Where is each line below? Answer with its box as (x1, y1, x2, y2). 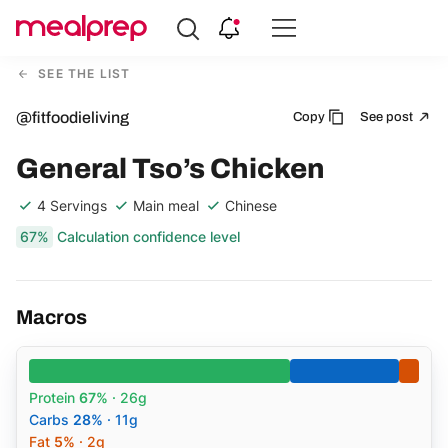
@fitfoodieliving (16, 108, 129, 126)
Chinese (225, 196, 277, 214)
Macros (16, 305, 87, 328)
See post (360, 109, 416, 124)
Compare (16, 30, 81, 53)
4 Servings (37, 196, 107, 214)
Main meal (133, 196, 199, 214)
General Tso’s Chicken (16, 152, 325, 184)
